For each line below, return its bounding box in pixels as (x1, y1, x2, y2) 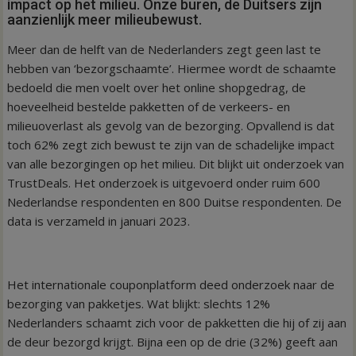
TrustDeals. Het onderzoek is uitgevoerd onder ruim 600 (7, 174, 321, 191)
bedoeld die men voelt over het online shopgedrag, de (7, 79, 307, 95)
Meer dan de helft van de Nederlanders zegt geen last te (7, 41, 322, 57)
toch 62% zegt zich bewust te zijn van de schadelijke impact (7, 136, 335, 153)
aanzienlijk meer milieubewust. (7, 10, 203, 28)
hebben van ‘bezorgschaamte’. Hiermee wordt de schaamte (7, 60, 337, 76)
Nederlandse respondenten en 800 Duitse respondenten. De (7, 193, 342, 210)
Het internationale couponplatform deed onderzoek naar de (7, 276, 335, 292)
